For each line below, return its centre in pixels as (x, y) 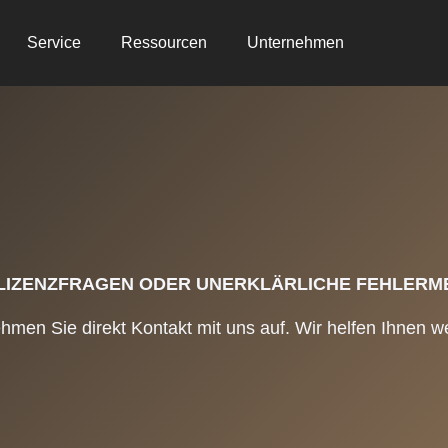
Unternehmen (295, 42)
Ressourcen (163, 42)
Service (53, 42)
